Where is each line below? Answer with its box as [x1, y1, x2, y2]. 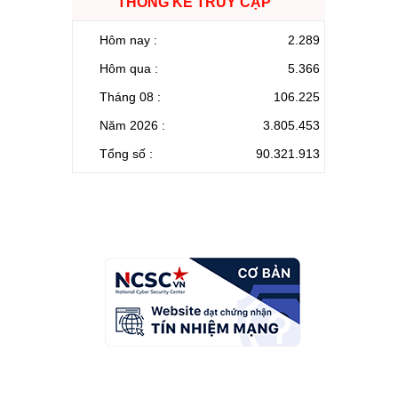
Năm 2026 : [99, 117, 165, 132]
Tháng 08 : [99, 89, 161, 104]
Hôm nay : [99, 32, 157, 47]
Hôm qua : [99, 60, 158, 76]
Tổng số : [99, 146, 153, 161]
